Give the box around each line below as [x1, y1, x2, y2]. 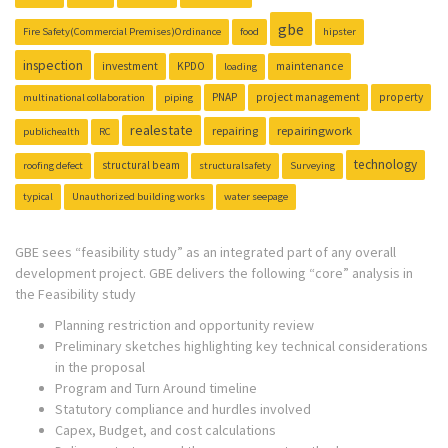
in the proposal [55, 358, 145, 377]
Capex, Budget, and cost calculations [55, 421, 276, 440]
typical [23, 189, 53, 203]
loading [224, 59, 257, 73]
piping [164, 90, 193, 104]
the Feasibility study [15, 284, 136, 303]
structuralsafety [199, 158, 271, 172]
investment [102, 58, 158, 73]
